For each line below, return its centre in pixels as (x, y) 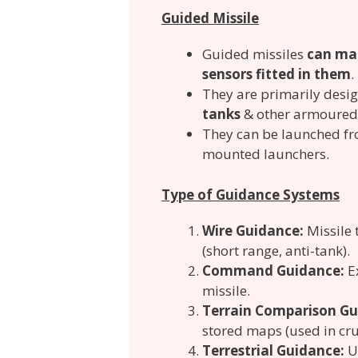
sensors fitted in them (276, 74)
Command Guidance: (273, 270)
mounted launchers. (266, 154)
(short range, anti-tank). (276, 250)
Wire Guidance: (253, 230)
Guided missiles (255, 54)
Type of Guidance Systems (251, 194)
